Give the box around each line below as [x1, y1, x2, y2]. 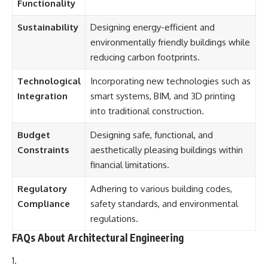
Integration [17, 90, 68, 102]
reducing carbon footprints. [90, 51, 200, 63]
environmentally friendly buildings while [90, 36, 250, 48]
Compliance [17, 198, 70, 209]
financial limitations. [90, 159, 169, 170]
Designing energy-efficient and [90, 22, 215, 33]
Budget [17, 129, 50, 141]
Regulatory [17, 183, 67, 194]
